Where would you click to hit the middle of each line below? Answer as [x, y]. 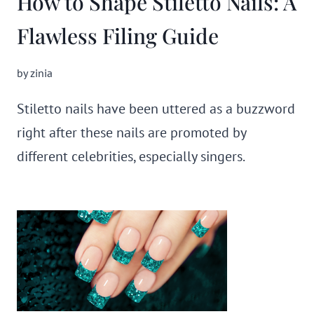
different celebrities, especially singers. [131, 156]
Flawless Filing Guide [118, 36]
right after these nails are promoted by [131, 132]
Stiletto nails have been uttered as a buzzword [156, 109]
